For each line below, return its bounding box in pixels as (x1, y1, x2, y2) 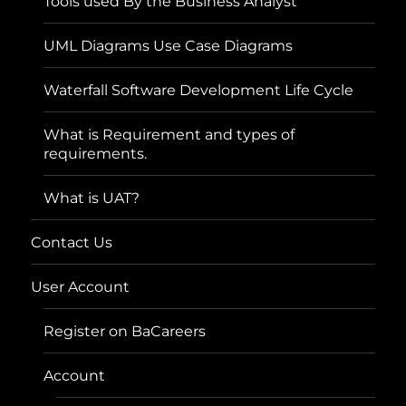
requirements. (43, 144, 148, 162)
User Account (31, 277, 130, 295)
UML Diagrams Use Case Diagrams (43, 36, 294, 54)
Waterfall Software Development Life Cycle (43, 81, 354, 99)
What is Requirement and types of (43, 125, 295, 143)
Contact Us (31, 233, 113, 251)
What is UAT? (43, 188, 140, 207)
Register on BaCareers (43, 322, 207, 340)
